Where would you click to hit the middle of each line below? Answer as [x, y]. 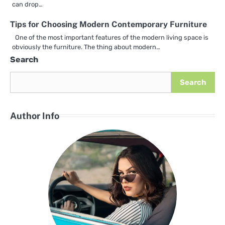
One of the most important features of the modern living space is [110, 38]
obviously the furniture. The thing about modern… [86, 47]
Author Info [35, 116]
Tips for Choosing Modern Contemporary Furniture [108, 25]
